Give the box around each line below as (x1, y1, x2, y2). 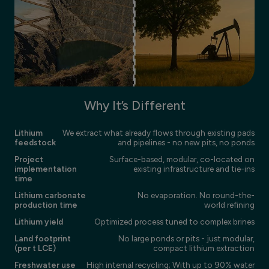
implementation (14, 163, 77, 174)
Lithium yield (14, 216, 63, 226)
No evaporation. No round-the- (138, 190, 255, 200)
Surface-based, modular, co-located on (109, 154, 255, 164)
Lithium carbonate (14, 190, 86, 200)
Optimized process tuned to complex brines (94, 216, 255, 226)
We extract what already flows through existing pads (62, 127, 255, 138)
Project (14, 154, 43, 164)
